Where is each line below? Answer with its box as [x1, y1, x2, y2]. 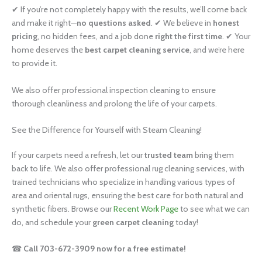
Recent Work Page [113, 203, 178, 214]
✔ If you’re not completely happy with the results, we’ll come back [12, 4, 247, 15]
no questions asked [77, 18, 151, 29]
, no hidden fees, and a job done [37, 31, 155, 42]
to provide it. [12, 58, 57, 69]
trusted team [144, 149, 193, 160]
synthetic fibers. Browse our [12, 203, 113, 214]
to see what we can [178, 203, 250, 214]
